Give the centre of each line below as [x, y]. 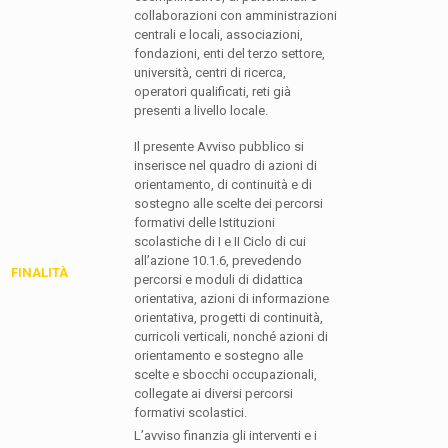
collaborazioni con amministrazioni [235, 16]
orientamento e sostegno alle [218, 356]
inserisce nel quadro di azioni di [225, 166]
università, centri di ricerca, [210, 73]
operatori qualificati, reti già [212, 92]
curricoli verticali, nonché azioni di [231, 337]
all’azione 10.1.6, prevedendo [218, 261]
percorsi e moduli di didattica [218, 280]
